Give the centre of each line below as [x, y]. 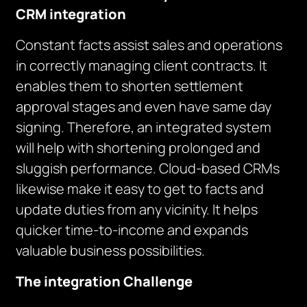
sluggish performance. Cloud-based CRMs [148, 168]
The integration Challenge [105, 281]
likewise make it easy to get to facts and [140, 189]
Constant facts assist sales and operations [149, 45]
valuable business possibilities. [111, 250]
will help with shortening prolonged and [138, 148]
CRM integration [71, 14]
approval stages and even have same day [144, 107]
